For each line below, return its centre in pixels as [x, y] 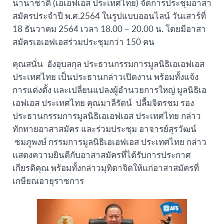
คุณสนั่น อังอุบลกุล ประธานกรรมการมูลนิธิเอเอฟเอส [108, 63]
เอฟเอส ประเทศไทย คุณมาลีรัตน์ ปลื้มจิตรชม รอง [103, 102]
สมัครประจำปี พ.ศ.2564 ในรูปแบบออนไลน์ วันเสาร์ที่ [109, 15]
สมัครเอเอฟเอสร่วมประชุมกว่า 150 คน [83, 41]
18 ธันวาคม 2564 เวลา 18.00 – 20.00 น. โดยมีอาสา [109, 28]
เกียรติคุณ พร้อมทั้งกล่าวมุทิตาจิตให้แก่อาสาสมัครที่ [106, 167]
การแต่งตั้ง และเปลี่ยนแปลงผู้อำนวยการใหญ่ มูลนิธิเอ [109, 89]
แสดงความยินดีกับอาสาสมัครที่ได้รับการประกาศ [102, 154]
